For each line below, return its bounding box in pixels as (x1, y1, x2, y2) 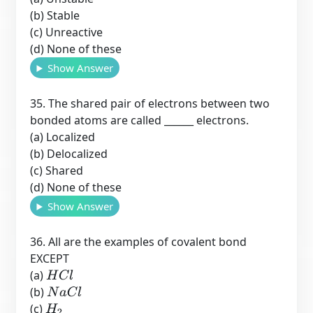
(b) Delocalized (30, 146, 108, 161)
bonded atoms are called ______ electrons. (30, 112, 249, 128)
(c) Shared (30, 163, 84, 178)
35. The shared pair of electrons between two (30, 96, 270, 111)
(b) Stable (30, 8, 80, 23)
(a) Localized (30, 129, 96, 145)
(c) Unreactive (30, 24, 103, 40)
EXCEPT (30, 251, 70, 266)
